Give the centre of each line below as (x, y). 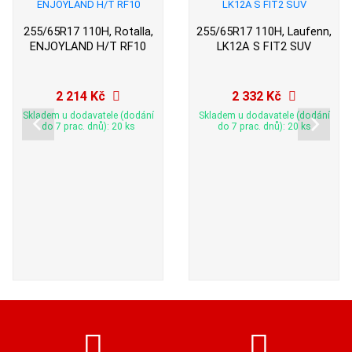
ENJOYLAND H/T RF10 (88, 47)
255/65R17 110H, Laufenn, (264, 32)
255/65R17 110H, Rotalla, (88, 32)
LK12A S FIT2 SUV (264, 47)
